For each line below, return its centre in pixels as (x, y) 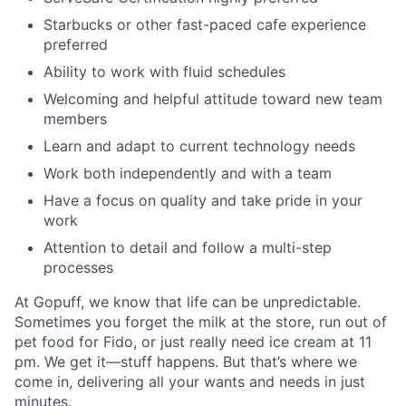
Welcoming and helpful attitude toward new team (213, 98)
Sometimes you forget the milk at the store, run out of (201, 321)
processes (78, 267)
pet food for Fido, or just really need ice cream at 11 (193, 341)
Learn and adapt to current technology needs (199, 145)
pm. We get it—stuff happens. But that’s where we (186, 361)
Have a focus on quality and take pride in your (203, 200)
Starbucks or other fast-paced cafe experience (205, 24)
